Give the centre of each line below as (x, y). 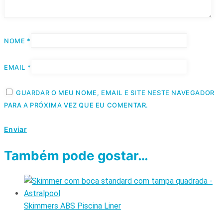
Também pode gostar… (76, 156)
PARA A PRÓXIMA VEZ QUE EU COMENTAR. (76, 105)
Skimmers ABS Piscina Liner (72, 206)
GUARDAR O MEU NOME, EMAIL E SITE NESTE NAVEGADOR (115, 93)
